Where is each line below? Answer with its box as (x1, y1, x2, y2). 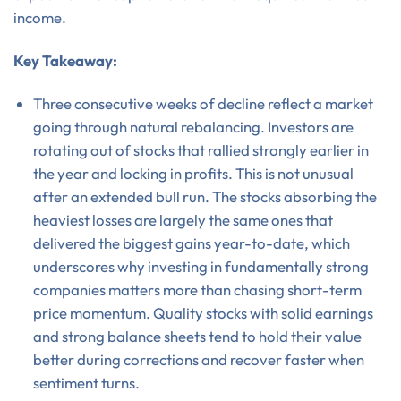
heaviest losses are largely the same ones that (32, 209, 333, 229)
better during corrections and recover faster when (32, 349, 364, 369)
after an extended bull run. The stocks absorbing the (32, 186, 377, 206)
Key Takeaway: (13, 51, 117, 71)
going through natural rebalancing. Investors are (32, 116, 354, 136)
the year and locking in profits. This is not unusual (32, 163, 354, 183)
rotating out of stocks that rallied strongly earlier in (32, 140, 369, 159)
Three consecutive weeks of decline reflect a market (32, 93, 373, 113)
